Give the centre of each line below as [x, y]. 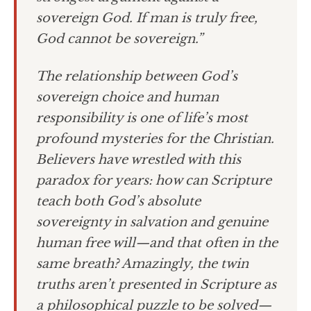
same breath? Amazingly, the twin [142, 264]
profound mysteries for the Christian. [155, 139]
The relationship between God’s [137, 77]
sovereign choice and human [127, 98]
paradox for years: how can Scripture [154, 181]
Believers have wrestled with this [138, 160]
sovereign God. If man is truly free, [147, 18]
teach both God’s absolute [118, 202]
